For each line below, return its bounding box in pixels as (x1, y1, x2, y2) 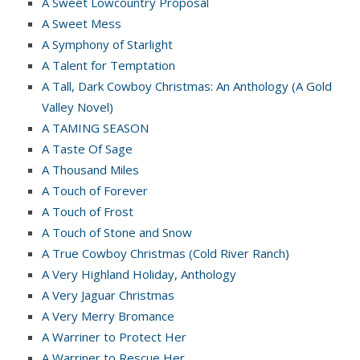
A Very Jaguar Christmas (42, 286, 174, 303)
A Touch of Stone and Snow (42, 223, 192, 240)
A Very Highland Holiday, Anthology (42, 265, 236, 282)
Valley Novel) (42, 98, 113, 115)
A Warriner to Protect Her (42, 328, 186, 345)
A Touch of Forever (42, 182, 148, 198)
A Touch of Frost (42, 202, 133, 219)
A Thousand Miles (42, 161, 139, 178)
